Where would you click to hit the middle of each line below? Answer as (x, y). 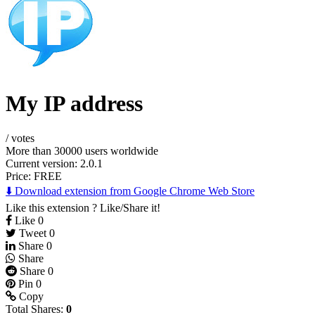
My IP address (74, 104)
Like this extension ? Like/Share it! (83, 207)
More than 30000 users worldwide (82, 150)
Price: (20, 176)
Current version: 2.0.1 (54, 163)
